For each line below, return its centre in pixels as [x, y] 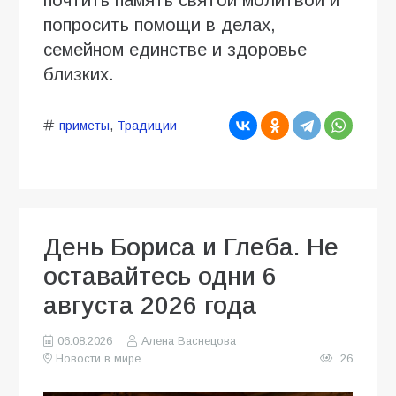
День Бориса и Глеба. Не [191, 247]
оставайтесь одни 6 [160, 276]
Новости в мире [99, 358]
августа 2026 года [150, 305]
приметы [84, 125]
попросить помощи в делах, [160, 24]
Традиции [146, 125]
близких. [79, 74]
